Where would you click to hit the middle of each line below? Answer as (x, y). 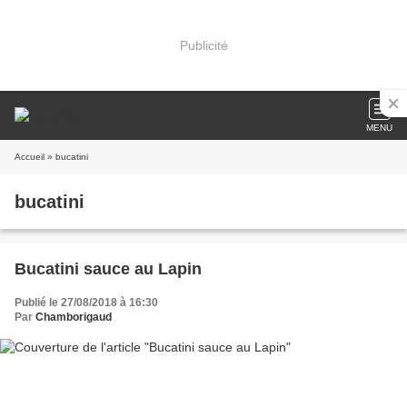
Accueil (30, 157)
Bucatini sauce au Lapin (108, 269)
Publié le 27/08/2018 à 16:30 (86, 303)
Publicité (203, 45)
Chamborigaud (74, 317)
